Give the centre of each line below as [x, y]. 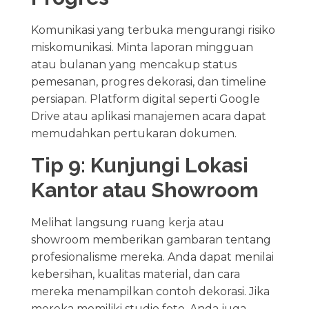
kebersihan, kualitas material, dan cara [135, 274]
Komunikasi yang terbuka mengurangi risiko [153, 30]
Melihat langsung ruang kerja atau [127, 222]
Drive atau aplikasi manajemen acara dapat [148, 116]
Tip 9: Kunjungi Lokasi [139, 165]
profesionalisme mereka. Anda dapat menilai [152, 257]
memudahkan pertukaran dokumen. [133, 133]
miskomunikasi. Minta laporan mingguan [142, 47]
